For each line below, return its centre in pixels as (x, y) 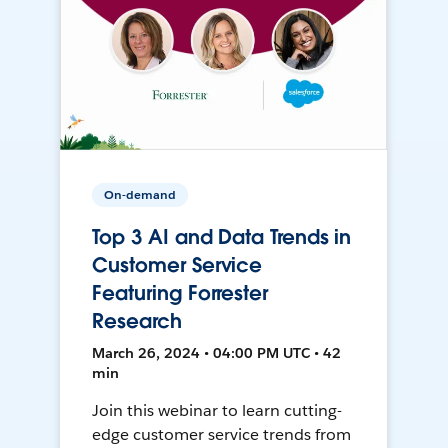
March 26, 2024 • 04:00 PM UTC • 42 (217, 353)
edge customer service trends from (221, 435)
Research (137, 321)
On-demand (140, 195)
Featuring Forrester (180, 293)
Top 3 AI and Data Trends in (222, 237)
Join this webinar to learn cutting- (217, 411)
